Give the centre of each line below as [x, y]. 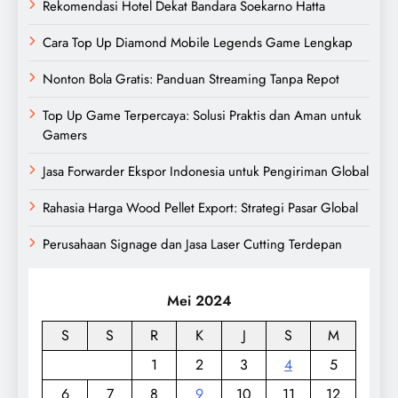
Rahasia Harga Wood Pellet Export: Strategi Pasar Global [200, 207]
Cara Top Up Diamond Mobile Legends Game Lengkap [198, 42]
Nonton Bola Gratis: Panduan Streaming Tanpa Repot [191, 79]
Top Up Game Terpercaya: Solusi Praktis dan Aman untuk [202, 115]
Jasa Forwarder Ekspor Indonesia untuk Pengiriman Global [206, 171]
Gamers [65, 135]
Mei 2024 [199, 300]
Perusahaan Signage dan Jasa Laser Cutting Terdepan [192, 244]
